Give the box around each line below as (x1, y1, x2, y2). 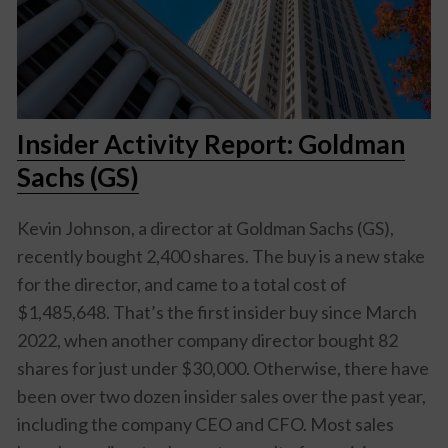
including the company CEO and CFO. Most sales (17, 412, 394, 435)
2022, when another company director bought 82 (17, 328, 398, 351)
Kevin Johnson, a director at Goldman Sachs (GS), (17, 216, 394, 239)
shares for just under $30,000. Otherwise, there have (17, 356, 429, 379)
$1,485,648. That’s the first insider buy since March (17, 300, 417, 323)
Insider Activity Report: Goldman (17, 127, 405, 160)
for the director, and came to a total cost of (17, 272, 347, 295)
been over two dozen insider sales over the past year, (17, 384, 426, 407)
